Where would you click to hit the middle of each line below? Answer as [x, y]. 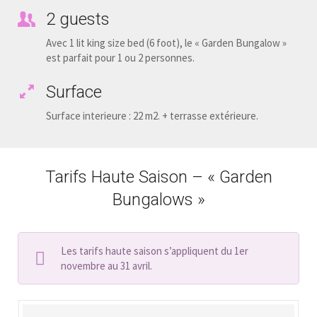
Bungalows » [158, 199]
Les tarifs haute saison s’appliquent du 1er [155, 250]
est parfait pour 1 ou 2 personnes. [120, 57]
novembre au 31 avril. [106, 265]
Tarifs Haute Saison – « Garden [158, 177]
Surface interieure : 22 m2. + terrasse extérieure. [152, 115]
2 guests [78, 19]
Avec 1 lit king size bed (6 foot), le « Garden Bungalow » [166, 42]
